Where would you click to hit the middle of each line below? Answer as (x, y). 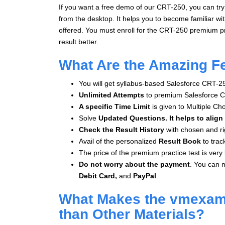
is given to (168, 106)
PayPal (144, 176)
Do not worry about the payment (134, 164)
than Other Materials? (132, 214)
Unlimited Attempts (111, 95)
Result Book (179, 141)
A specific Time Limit (116, 106)
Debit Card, (99, 176)
